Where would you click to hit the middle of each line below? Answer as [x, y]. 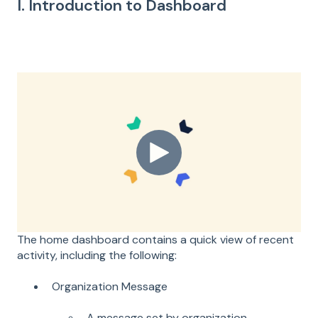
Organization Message [110, 286]
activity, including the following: [97, 255]
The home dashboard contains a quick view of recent [155, 239]
